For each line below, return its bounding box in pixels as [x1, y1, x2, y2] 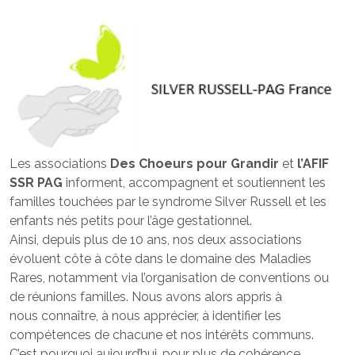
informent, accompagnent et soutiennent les [63, 175, 326, 191]
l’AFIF [297, 156, 329, 172]
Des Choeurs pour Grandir [110, 156, 279, 172]
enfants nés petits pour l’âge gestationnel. [10, 213, 252, 229]
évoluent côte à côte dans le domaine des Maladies [10, 251, 311, 267]
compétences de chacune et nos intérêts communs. [10, 327, 314, 343]
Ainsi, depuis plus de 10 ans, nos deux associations [10, 232, 302, 248]
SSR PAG [10, 175, 63, 191]
